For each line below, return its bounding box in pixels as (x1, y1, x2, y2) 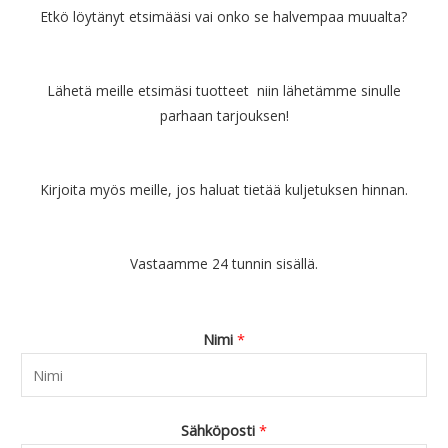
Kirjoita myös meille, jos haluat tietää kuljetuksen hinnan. (40, 180, 408, 200)
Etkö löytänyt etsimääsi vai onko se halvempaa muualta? (41, 7, 407, 27)
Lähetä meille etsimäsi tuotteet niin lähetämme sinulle (47, 81, 401, 101)
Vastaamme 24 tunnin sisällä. (130, 254, 318, 274)
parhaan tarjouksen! (159, 106, 289, 126)
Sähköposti (181, 419, 259, 440)
